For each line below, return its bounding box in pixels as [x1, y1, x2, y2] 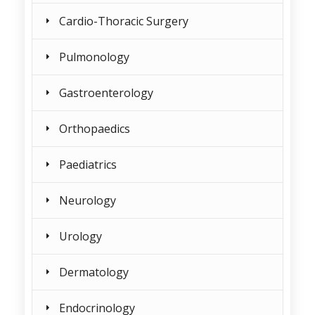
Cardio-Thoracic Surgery [59, 13, 188, 29]
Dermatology [59, 264, 129, 280]
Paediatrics [59, 157, 117, 172]
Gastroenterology [59, 85, 153, 101]
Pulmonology [59, 49, 129, 65]
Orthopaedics [59, 121, 130, 136]
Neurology [59, 193, 116, 208]
